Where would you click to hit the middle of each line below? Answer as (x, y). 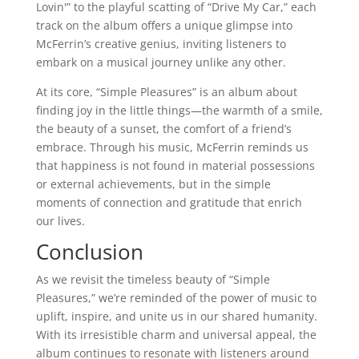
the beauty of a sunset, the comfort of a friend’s (163, 129)
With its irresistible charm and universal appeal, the (176, 335)
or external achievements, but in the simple (153, 184)
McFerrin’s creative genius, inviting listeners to (161, 44)
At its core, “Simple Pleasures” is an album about (166, 92)
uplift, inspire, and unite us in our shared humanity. (176, 316)
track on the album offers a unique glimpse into (164, 25)
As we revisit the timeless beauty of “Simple (153, 279)
